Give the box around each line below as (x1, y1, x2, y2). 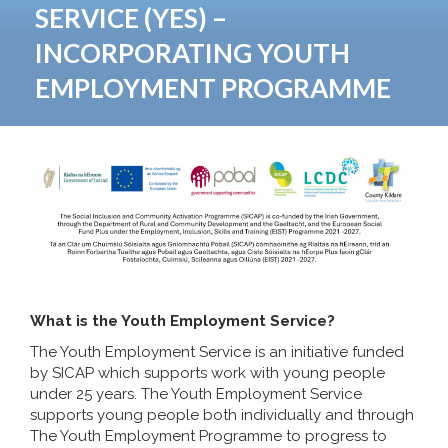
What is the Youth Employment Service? (30, 311, 335, 330)
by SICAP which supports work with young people (30, 363, 385, 382)
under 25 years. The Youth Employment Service (30, 384, 362, 403)
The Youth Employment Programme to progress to (30, 426, 387, 445)
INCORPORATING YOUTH (35, 36, 350, 69)
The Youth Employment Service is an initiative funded (30, 342, 404, 361)
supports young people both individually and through (30, 405, 414, 424)
